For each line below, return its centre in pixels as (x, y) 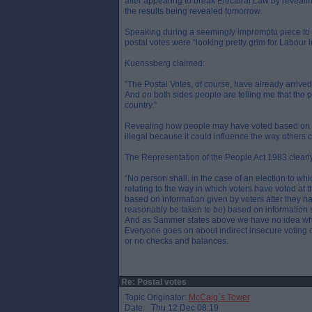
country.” (141, 105)
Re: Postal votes (153, 282)
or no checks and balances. (177, 241)
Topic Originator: (157, 297)
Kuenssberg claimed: (165, 63)
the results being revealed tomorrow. (193, 11)
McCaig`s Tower (219, 297)
